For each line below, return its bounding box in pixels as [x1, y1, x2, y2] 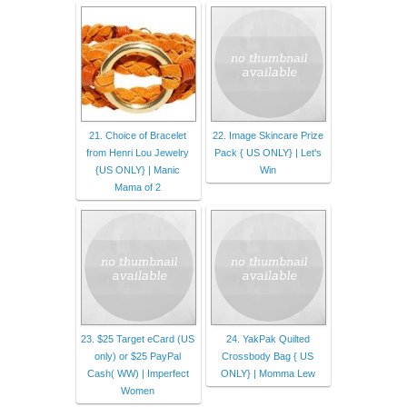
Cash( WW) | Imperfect [86, 367, 189, 379]
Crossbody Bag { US [222, 350, 313, 362]
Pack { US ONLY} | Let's [213, 146, 322, 158]
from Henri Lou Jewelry [86, 146, 189, 158]
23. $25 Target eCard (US [81, 333, 194, 344]
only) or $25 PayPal [94, 350, 181, 362]
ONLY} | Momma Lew [220, 367, 315, 379]
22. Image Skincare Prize [212, 129, 323, 141]
